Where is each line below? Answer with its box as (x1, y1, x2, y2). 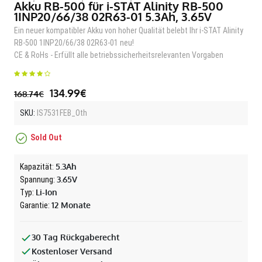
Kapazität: (20, 162, 56, 171)
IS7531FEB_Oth (35, 108, 87, 118)
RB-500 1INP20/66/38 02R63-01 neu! (14, 38, 134, 47)
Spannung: (20, 175, 57, 184)
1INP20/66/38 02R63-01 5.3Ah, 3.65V (14, 9, 212, 24)
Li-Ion (36, 187, 57, 197)
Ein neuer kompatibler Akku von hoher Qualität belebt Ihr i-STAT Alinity (14, 26, 243, 35)
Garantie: (20, 201, 51, 210)
